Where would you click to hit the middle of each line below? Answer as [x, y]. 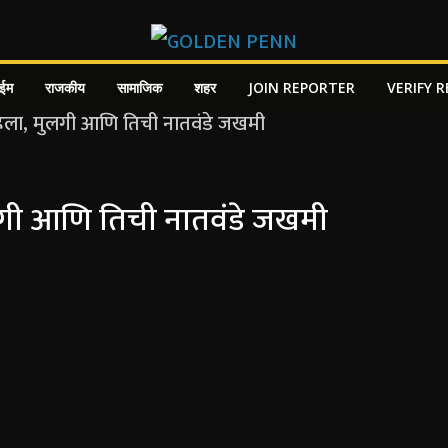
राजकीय [65, 87]
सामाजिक [139, 87]
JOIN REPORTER [301, 87]
